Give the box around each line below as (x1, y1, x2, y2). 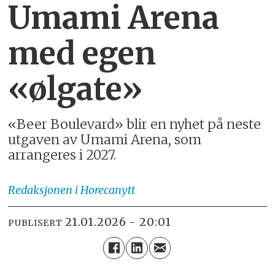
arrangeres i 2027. (8, 147, 117, 164)
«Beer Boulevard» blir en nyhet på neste (8, 116, 261, 133)
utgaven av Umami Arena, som (8, 131, 202, 149)
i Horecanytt (75, 182, 136, 197)
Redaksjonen (8, 182, 73, 197)
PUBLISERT (8, 217, 63, 229)
